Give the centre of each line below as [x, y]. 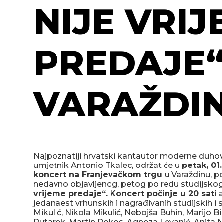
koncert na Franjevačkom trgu [99, 175]
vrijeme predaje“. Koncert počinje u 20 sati [125, 194]
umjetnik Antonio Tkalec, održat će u [108, 166]
